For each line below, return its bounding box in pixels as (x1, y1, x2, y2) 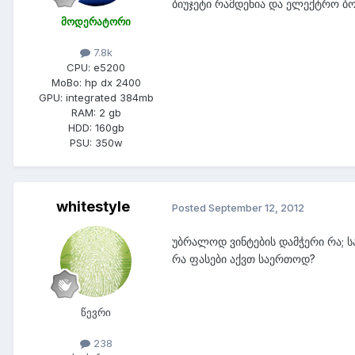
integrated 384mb (65, 90, 154, 104)
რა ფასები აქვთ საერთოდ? (172, 252, 315, 266)
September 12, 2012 (208, 200, 304, 214)
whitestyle (55, 197, 130, 215)
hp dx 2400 (84, 75, 141, 89)
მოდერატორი (61, 14, 131, 28)
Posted (172, 200, 208, 214)
